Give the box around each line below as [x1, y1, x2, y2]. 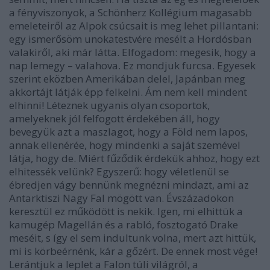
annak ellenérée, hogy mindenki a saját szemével [9, 138, 240, 152]
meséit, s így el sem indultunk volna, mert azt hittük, [9, 231, 256, 245]
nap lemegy [9, 58, 67, 72]
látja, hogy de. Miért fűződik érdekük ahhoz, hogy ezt [9, 151, 260, 165]
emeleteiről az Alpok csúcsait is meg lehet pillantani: [9, 19, 259, 33]
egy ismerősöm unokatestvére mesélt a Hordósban [9, 32, 251, 46]
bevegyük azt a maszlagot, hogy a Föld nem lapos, [9, 125, 248, 139]
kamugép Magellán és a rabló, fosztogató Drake [9, 218, 238, 231]
